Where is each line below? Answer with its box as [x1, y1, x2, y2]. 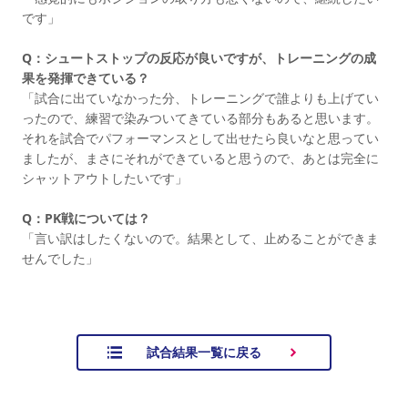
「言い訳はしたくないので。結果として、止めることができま [22, 229, 379, 247]
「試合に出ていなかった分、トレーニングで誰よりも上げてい [22, 88, 379, 107]
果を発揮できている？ [22, 68, 149, 87]
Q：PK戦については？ [22, 209, 150, 227]
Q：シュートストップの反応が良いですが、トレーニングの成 [22, 48, 376, 66]
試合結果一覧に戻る [147, 342, 261, 361]
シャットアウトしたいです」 [22, 168, 188, 187]
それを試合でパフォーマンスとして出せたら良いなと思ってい [22, 128, 379, 147]
